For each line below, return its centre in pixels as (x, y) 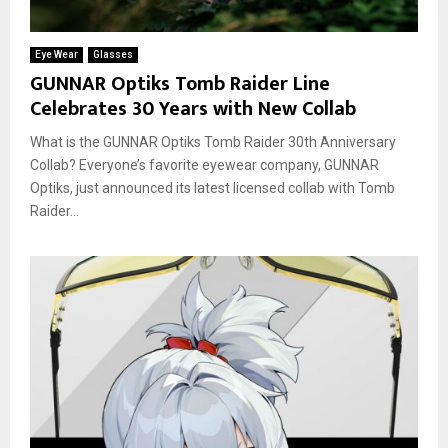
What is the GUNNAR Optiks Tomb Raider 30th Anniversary (213, 142)
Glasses (113, 55)
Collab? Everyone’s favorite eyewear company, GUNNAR (204, 165)
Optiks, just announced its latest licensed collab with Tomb (212, 188)
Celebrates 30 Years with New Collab (193, 109)
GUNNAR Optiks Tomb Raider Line (180, 84)
